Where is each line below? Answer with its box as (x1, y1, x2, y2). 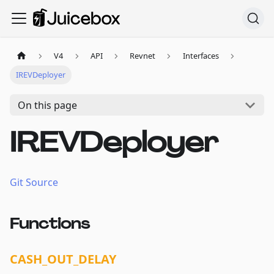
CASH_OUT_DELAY (10, 251, 116, 268)
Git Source (10, 176, 58, 190)
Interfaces (182, 50, 219, 62)
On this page (17, 98, 77, 112)
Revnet (130, 50, 156, 62)
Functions (10, 214, 90, 234)
